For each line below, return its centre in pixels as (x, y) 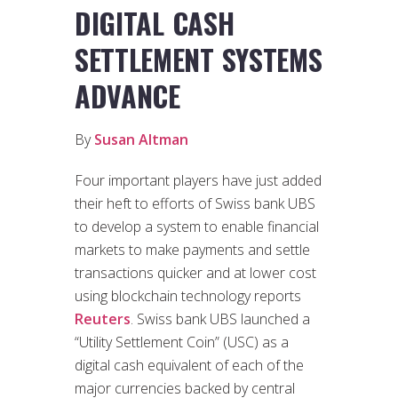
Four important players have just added (198, 180)
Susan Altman (141, 139)
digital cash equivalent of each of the (189, 365)
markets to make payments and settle (192, 249)
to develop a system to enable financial (197, 226)
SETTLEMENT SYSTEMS (199, 59)
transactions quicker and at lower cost (195, 272)
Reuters (103, 318)
